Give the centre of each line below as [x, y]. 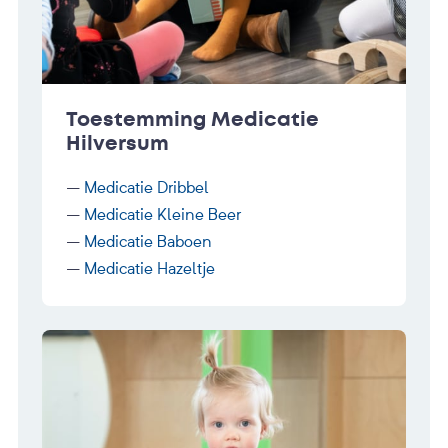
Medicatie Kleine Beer [162, 213]
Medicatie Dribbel [146, 186]
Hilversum [117, 143]
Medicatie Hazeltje [149, 267]
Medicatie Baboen [148, 240]
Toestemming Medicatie [192, 119]
